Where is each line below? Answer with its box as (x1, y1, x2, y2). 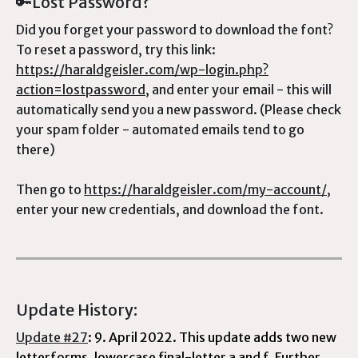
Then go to (16, 181, 84, 197)
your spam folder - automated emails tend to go (16, 121, 304, 137)
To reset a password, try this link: (16, 42, 216, 58)
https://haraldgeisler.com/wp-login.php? (16, 62, 268, 78)
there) (16, 141, 55, 157)
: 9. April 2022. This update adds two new (88, 329, 336, 345)
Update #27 (16, 329, 88, 345)
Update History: (16, 300, 137, 320)
